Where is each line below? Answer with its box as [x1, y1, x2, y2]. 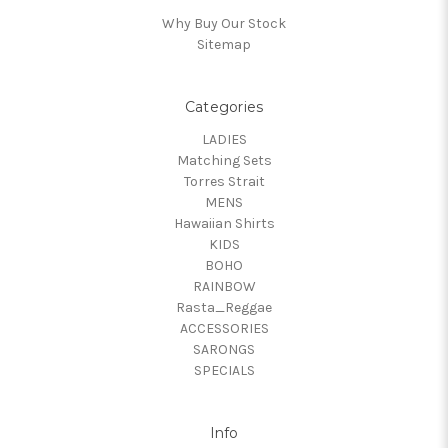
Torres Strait [183, 173, 265, 191]
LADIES [201, 131, 247, 149]
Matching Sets [176, 152, 272, 170]
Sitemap [197, 36, 251, 54]
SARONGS [193, 341, 255, 359]
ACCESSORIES [179, 320, 269, 338]
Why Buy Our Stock [162, 15, 286, 33]
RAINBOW [192, 278, 256, 296]
